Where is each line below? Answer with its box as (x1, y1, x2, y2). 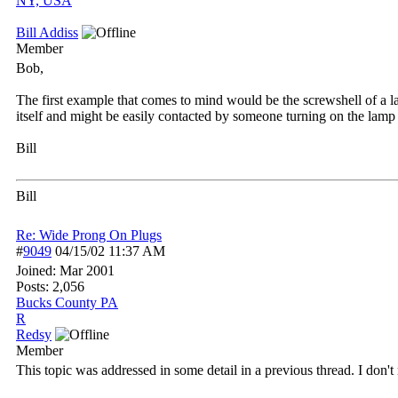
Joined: (16, 263, 60, 278)
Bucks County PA (16, 295, 118, 310)
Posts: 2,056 (16, 279, 84, 294)
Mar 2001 (60, 263, 115, 278)
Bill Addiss (16, 25, 78, 40)
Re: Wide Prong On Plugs (16, 227, 162, 243)
